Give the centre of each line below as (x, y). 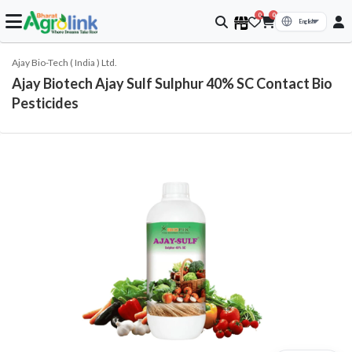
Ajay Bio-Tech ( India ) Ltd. (64, 62)
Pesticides (45, 103)
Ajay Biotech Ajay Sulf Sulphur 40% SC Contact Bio (172, 83)
